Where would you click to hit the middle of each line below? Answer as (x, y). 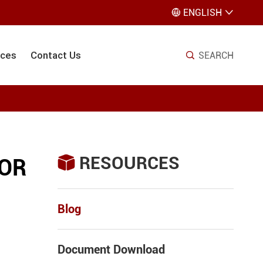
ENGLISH (203, 13)
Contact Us (56, 55)
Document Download (111, 249)
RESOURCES (129, 163)
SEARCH (216, 55)
